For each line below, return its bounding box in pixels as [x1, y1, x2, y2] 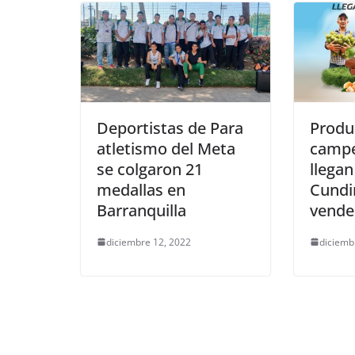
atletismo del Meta [97, 137, 235, 159]
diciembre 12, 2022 [106, 235, 191, 249]
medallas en [97, 178, 185, 200]
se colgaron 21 [97, 158, 203, 180]
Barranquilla [97, 199, 186, 221]
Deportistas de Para [97, 116, 243, 139]
